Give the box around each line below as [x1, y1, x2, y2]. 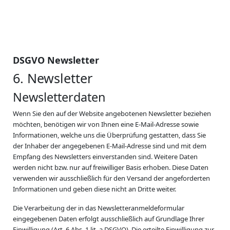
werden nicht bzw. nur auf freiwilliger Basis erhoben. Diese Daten [13, 163, 208, 172]
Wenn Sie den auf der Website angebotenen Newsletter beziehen [13, 109, 211, 118]
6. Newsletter [13, 69, 92, 87]
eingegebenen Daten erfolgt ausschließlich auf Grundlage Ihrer [13, 214, 204, 223]
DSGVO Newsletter [13, 54, 99, 66]
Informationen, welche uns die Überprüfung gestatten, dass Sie [13, 130, 206, 140]
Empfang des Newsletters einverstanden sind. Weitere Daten [13, 152, 198, 161]
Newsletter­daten [13, 89, 106, 105]
